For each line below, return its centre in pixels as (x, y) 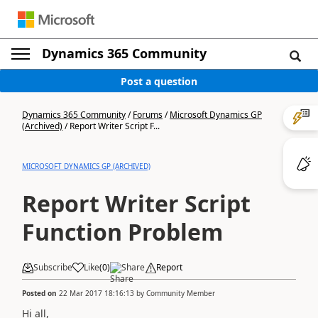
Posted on (40, 293)
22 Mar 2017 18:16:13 (97, 293)
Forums (148, 115)
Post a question (159, 81)
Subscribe (53, 267)
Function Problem (122, 232)
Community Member (181, 293)
